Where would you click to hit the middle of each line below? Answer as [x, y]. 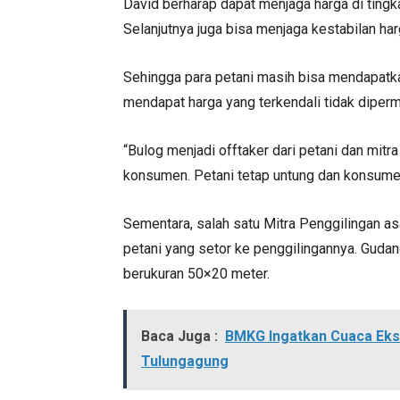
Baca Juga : [179, 336]
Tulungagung [185, 361]
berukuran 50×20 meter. [196, 274]
